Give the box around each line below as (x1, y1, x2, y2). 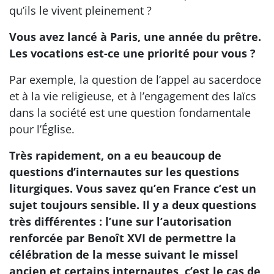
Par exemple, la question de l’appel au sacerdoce (9, 72, 261, 87)
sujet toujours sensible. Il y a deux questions (9, 198, 256, 212)
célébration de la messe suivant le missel (9, 247, 239, 262)
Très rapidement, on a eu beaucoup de (9, 148, 221, 163)
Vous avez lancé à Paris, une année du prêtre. (9, 29, 261, 44)
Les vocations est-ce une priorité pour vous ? (9, 46, 256, 61)
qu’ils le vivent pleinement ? (9, 3, 152, 18)
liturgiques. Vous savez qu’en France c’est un (9, 181, 256, 196)
